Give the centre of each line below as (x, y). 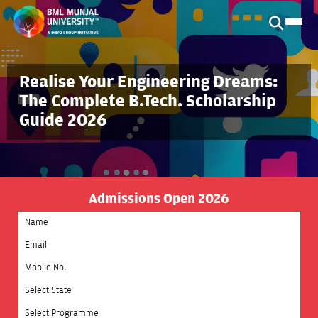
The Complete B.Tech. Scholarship (148, 102)
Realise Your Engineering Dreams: (148, 82)
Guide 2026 (63, 121)
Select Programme (60, 309)
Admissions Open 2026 (159, 199)
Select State (45, 286)
